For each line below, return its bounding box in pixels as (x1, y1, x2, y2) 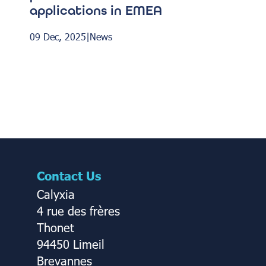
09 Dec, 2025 (29, 30, 86, 43)
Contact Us (37, 167, 101, 183)
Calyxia (37, 185, 75, 201)
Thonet (37, 218, 74, 235)
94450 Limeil (37, 235, 104, 251)
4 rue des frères (37, 202, 120, 218)
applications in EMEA (29, 2, 162, 18)
